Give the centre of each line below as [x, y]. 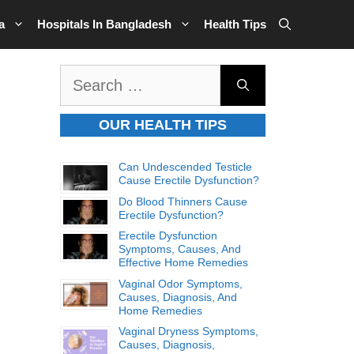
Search [80, 75]
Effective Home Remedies [183, 262]
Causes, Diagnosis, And [178, 297]
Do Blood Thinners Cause [183, 201]
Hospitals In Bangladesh [104, 24]
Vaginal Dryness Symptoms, [188, 331]
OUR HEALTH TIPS [163, 125]
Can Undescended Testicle [185, 167]
